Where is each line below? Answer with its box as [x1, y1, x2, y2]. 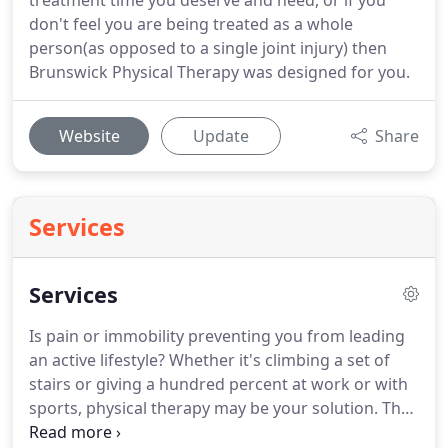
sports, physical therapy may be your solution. [29, 397, 378, 419]
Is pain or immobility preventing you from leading [29, 325, 405, 347]
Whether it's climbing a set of [165, 349, 390, 371]
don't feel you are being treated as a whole [29, 13, 353, 35]
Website [58, 125, 120, 147]
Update [193, 125, 249, 147]
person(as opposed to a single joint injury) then [29, 37, 387, 59]
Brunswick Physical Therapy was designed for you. [29, 61, 410, 83]
